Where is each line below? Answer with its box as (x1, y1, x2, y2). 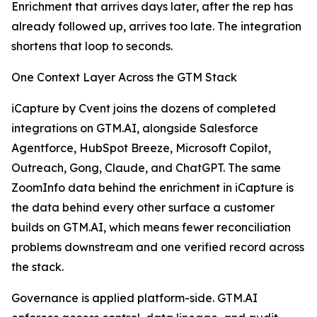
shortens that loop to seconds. (11, 39, 173, 54)
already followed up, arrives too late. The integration (11, 19, 301, 34)
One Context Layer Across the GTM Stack (11, 70, 237, 85)
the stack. (11, 260, 64, 275)
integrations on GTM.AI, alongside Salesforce (11, 121, 258, 136)
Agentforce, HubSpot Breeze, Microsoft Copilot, (11, 141, 271, 156)
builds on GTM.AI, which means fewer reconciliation (11, 220, 291, 235)
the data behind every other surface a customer (11, 200, 275, 215)
